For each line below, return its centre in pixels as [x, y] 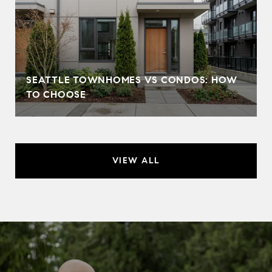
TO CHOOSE [56, 94]
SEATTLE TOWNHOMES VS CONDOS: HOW [132, 80]
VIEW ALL [136, 160]
